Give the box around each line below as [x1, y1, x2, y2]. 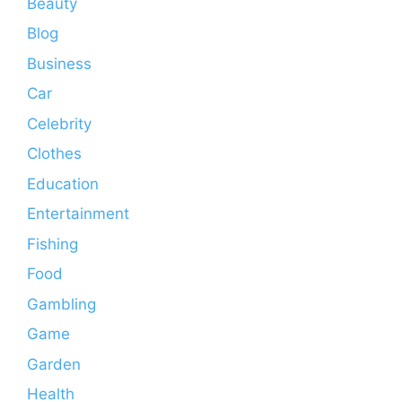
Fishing [27, 234, 78, 253]
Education [27, 174, 99, 193]
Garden [27, 354, 81, 373]
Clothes [27, 144, 82, 163]
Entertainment [27, 205, 129, 223]
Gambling [27, 294, 96, 313]
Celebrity [27, 114, 92, 133]
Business [27, 54, 92, 73]
